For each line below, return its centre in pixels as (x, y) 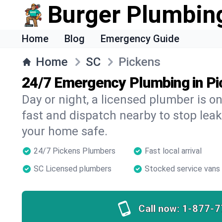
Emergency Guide (140, 39)
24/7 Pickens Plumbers (75, 151)
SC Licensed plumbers (73, 169)
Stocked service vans (182, 169)
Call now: (159, 209)
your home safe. (65, 131)
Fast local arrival (173, 151)
